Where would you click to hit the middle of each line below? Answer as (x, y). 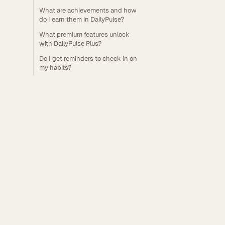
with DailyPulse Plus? (70, 43)
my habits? (55, 68)
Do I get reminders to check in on (88, 59)
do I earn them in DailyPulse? (82, 19)
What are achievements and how (88, 10)
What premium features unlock (84, 34)
